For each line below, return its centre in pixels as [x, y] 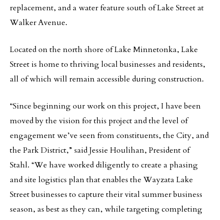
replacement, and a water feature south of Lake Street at [107, 8]
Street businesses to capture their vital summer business [106, 194]
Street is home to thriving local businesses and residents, [108, 64]
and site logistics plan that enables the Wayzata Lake [101, 180]
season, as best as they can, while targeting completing [106, 209]
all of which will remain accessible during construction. [107, 79]
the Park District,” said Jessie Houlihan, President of [100, 150]
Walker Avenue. [39, 23]
